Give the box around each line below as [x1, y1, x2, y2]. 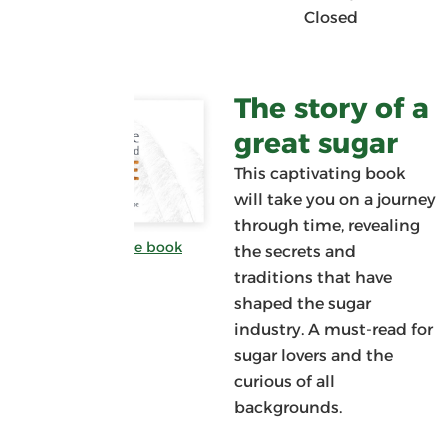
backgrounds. [234, 398, 342, 418]
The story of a [234, 91, 429, 126]
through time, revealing [234, 216, 420, 236]
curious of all [234, 372, 335, 392]
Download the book [42, 238, 182, 257]
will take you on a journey [234, 190, 436, 210]
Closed [304, 8, 358, 28]
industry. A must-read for [234, 320, 433, 340]
